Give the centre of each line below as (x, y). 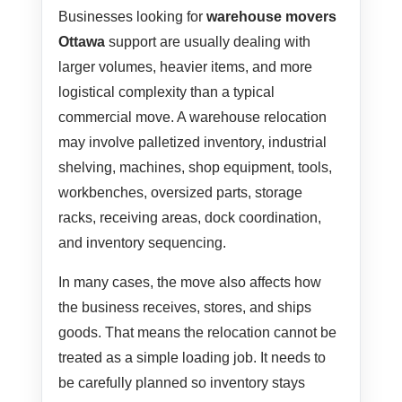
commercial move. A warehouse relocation (193, 118)
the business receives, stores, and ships (185, 308)
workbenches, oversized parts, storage (181, 193)
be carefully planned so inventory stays (182, 383)
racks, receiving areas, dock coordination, (190, 218)
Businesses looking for (133, 17)
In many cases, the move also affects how (190, 283)
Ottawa (82, 42)
